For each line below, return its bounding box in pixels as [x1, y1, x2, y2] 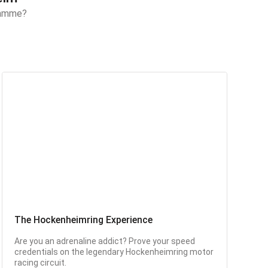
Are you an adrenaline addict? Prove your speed [14, 236, 195, 246]
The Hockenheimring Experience [14, 214, 153, 226]
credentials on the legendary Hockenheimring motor [14, 246, 214, 257]
